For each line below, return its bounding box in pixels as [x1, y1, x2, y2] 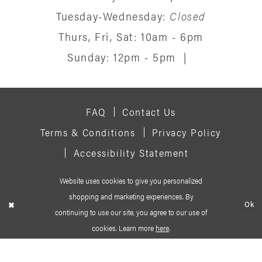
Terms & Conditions [40, 125, 136, 139]
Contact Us [122, 104, 176, 119]
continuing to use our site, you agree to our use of [55, 206, 207, 218]
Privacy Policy [151, 125, 222, 139]
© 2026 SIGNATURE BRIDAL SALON [43, 189, 219, 204]
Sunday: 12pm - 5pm [67, 48, 176, 65]
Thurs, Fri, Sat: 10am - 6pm [58, 27, 204, 44]
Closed [170, 7, 206, 24]
